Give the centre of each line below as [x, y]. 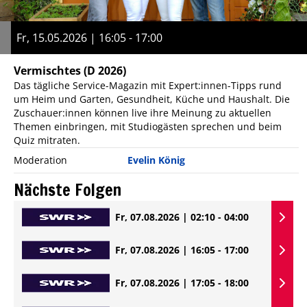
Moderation [40, 160]
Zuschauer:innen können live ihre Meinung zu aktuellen [143, 112]
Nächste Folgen [67, 189]
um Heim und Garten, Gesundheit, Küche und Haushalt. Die [152, 99]
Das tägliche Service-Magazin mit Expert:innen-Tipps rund [148, 85]
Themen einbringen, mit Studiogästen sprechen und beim [148, 126]
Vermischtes [47, 70]
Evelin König [157, 160]
